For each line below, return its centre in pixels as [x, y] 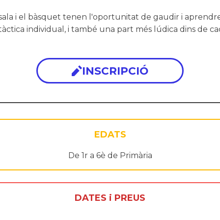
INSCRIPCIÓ [115, 70]
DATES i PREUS [110, 198]
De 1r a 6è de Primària [110, 155]
